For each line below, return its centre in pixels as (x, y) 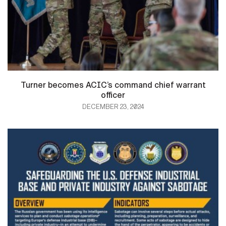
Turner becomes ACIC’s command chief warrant (113, 85)
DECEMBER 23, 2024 (113, 107)
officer (113, 95)
